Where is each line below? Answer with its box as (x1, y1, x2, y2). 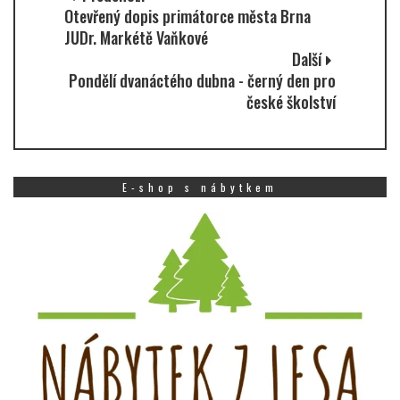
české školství (246, 90, 336, 114)
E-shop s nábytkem (122, 179, 278, 196)
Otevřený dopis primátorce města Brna (64, 4, 311, 29)
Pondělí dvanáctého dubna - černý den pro (69, 69, 336, 93)
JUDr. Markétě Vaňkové (64, 26, 208, 50)
